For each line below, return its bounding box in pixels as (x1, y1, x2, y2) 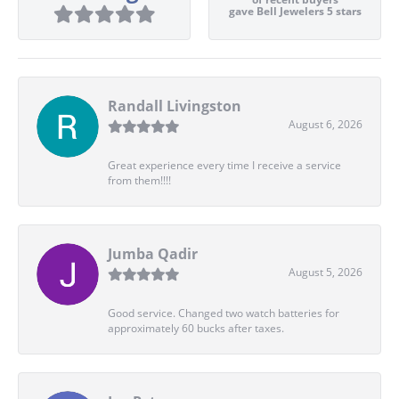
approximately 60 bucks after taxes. (108, 321, 284, 335)
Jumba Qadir (108, 243, 198, 264)
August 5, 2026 (289, 265, 362, 279)
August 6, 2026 (289, 117, 362, 131)
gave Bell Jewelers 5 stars (228, 3, 362, 19)
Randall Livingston (108, 95, 241, 116)
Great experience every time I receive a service (108, 158, 341, 172)
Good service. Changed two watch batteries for (108, 305, 339, 320)
